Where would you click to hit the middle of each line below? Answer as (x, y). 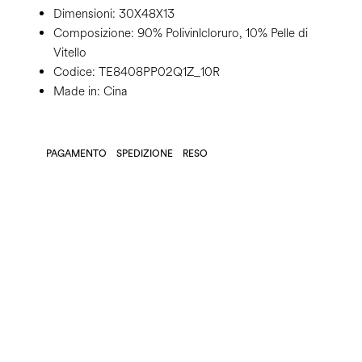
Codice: (74, 72)
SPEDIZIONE (145, 154)
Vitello (70, 53)
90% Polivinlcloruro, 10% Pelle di (221, 34)
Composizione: (94, 34)
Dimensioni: (84, 14)
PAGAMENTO (76, 154)
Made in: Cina (90, 92)
